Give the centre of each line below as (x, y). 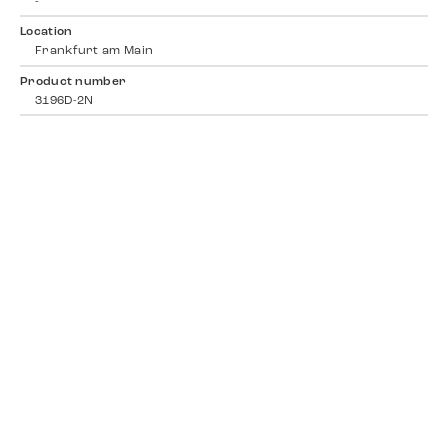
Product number (73, 81)
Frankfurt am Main (94, 51)
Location (46, 32)
